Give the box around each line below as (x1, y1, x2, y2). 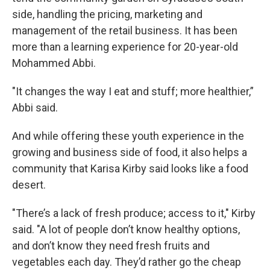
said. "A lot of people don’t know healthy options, (12, 223, 240, 236)
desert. (12, 178, 46, 192)
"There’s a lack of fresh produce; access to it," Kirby (12, 207, 256, 220)
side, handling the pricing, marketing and (12, 8, 202, 21)
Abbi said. (12, 101, 58, 115)
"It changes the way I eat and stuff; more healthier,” (12, 85, 254, 98)
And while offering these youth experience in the (12, 130, 244, 143)
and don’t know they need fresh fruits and (12, 239, 210, 253)
